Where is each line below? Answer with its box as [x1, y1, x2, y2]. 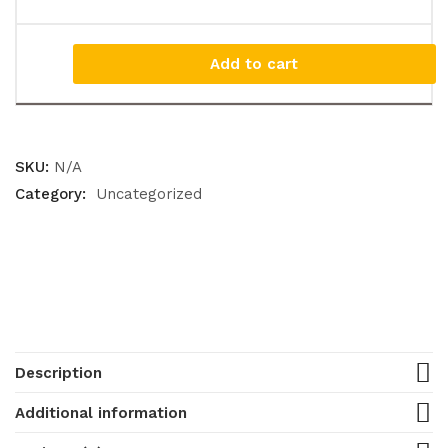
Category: [15, 185, 91, 203]
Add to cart [210, 54, 298, 73]
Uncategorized [96, 185, 202, 203]
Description [15, 364, 102, 382]
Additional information [15, 404, 187, 422]
